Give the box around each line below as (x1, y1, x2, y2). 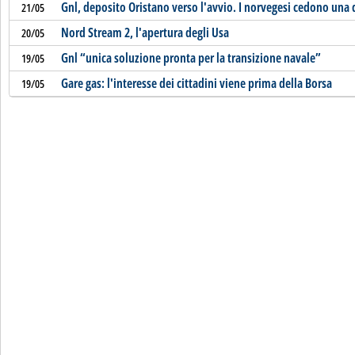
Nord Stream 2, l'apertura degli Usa (60, 24, 229, 41)
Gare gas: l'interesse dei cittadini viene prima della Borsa (60, 74, 332, 92)
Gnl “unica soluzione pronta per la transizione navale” (60, 49, 321, 67)
